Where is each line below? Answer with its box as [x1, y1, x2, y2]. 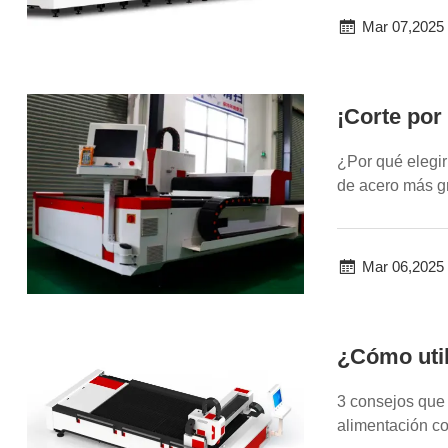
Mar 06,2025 [361, 257, 444, 275]
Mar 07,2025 [361, 17, 444, 35]
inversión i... [336, 200, 422, 218]
